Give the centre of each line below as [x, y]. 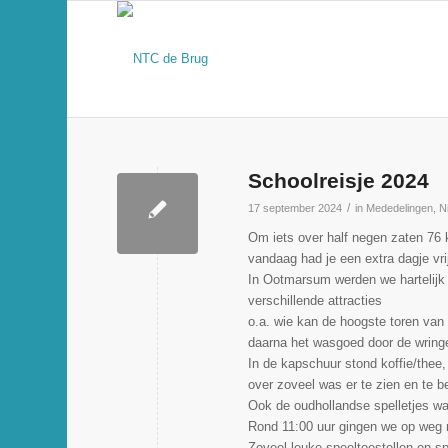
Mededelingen [400, 208]
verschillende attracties [315, 300]
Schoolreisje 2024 [339, 180]
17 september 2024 [295, 208]
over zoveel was [295, 384]
